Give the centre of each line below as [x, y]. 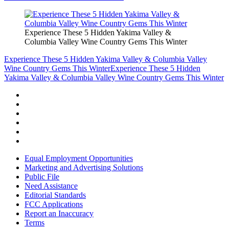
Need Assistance [51, 186]
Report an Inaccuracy [59, 213]
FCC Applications [54, 204]
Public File [42, 176]
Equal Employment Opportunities [79, 158]
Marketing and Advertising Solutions [84, 167]
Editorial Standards [55, 195]
